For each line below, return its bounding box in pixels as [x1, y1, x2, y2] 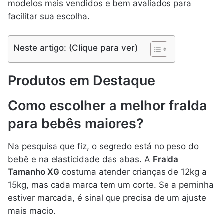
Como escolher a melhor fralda [8, 97, 207, 114]
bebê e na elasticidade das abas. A [8, 154, 153, 164]
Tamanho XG [8, 166, 59, 177]
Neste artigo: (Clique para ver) [13, 43, 138, 53]
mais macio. [8, 205, 55, 216]
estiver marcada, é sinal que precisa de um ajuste [8, 192, 206, 203]
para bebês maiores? [8, 115, 144, 132]
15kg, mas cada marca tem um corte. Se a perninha [8, 179, 214, 190]
